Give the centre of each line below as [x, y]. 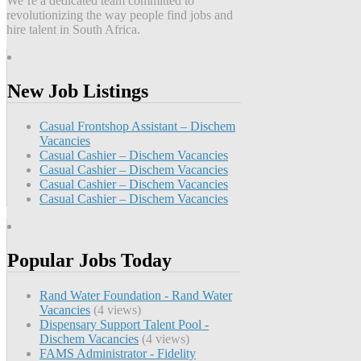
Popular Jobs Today [89, 260]
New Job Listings [78, 91]
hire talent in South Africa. [73, 30]
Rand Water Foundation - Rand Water [136, 295]
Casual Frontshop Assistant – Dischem [137, 126]
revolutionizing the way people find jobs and [120, 15]
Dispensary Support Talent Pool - [124, 324]
